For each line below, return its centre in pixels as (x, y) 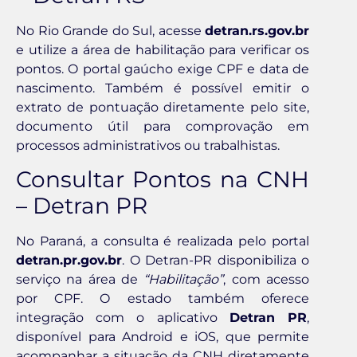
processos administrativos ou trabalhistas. (148, 145)
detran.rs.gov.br (257, 30)
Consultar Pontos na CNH (163, 179)
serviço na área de (80, 279)
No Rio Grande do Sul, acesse (110, 30)
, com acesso (267, 279)
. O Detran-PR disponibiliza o (216, 260)
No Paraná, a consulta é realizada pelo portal (163, 241)
